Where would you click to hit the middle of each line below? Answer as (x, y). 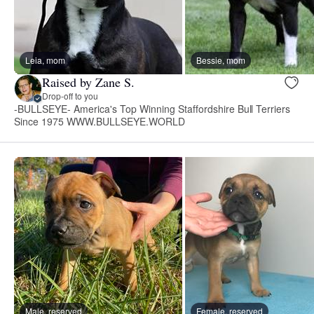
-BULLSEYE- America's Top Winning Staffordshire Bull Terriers (152, 108)
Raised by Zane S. (88, 82)
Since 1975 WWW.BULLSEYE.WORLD (100, 121)
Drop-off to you (70, 96)
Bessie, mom (221, 60)
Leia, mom (45, 60)
